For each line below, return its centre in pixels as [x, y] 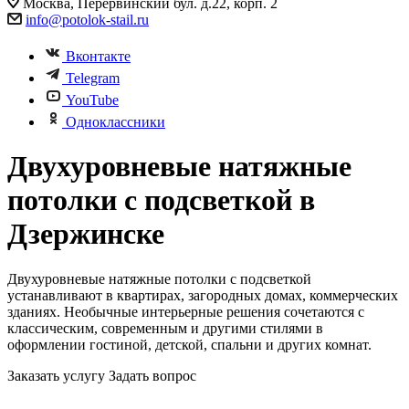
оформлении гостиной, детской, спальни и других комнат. [189, 344]
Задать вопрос [152, 375]
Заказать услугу [56, 375]
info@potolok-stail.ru [87, 20]
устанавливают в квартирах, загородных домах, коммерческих [203, 295]
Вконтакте [98, 56]
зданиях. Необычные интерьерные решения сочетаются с [186, 311]
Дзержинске [86, 234]
